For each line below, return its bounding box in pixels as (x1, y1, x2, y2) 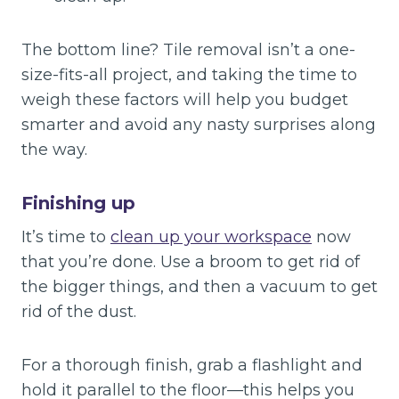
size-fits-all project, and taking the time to (21, 65, 357, 85)
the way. (21, 140, 87, 160)
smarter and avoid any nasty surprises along (21, 115, 376, 135)
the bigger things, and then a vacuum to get (21, 277, 378, 297)
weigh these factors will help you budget (21, 90, 348, 110)
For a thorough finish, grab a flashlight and (21, 355, 362, 376)
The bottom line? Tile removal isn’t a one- (21, 40, 355, 61)
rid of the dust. (21, 302, 136, 322)
